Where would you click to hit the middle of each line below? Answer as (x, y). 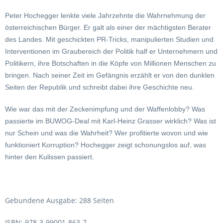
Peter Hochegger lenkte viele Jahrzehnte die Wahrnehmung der (105, 16)
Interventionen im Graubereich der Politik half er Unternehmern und (111, 52)
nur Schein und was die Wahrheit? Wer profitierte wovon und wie (107, 133)
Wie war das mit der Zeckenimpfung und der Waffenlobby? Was (105, 109)
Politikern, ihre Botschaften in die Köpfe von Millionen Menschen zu (111, 63)
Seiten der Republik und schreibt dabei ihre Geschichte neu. (100, 87)
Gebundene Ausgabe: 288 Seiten (59, 201)
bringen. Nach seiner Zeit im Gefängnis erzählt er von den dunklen (110, 75)
